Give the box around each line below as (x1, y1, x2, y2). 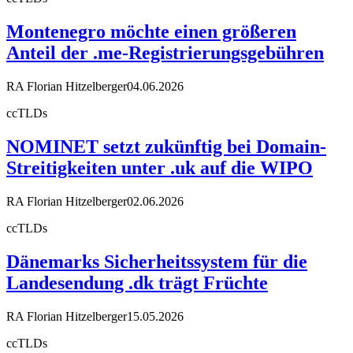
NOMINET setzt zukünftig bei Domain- (6, 136, 326, 157)
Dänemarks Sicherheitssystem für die (6, 251, 307, 272)
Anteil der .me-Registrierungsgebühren (6, 43, 324, 64)
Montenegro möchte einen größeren (6, 21, 296, 43)
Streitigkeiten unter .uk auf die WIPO (6, 157, 313, 178)
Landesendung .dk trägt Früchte (6, 272, 268, 293)
